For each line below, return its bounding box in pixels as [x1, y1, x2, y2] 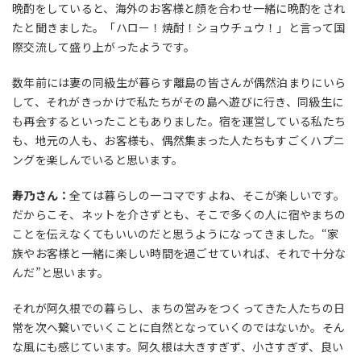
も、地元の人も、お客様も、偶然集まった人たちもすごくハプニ [12, 132, 346, 149]
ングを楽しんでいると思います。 [12, 151, 184, 168]
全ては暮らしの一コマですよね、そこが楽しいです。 [69, 187, 346, 204]
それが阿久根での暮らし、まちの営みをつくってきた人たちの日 [12, 300, 346, 317]
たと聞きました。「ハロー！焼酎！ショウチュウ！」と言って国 [12, 19, 346, 36]
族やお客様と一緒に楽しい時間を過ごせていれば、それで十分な [12, 245, 346, 262]
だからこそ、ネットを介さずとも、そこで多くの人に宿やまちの [12, 206, 346, 223]
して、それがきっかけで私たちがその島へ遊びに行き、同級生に [12, 93, 344, 110]
